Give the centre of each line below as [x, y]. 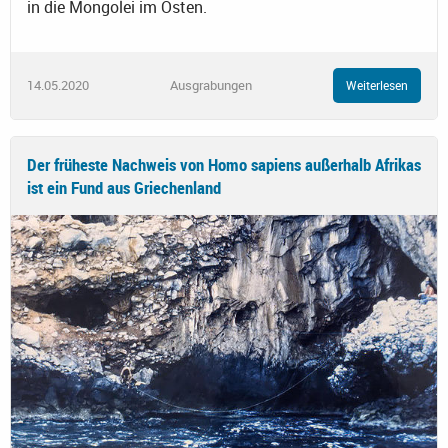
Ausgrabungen [211, 84]
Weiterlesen [377, 85]
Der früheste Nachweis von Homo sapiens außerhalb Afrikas [224, 164]
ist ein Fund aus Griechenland [124, 187]
